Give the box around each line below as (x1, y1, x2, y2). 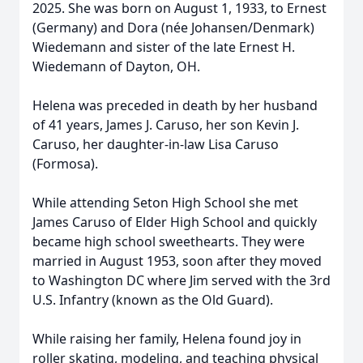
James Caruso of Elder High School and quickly (32, 213, 317, 231)
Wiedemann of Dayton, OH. (32, 58, 200, 75)
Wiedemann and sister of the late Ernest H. (32, 38, 295, 56)
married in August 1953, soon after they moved (32, 252, 322, 270)
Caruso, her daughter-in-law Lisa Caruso (32, 135, 279, 153)
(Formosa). (32, 155, 98, 173)
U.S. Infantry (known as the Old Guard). (32, 291, 273, 309)
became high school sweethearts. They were (32, 233, 305, 250)
